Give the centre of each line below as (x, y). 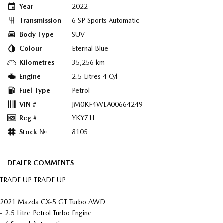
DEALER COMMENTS (41, 163)
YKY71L (84, 118)
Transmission (40, 21)
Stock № (33, 132)
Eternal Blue (90, 49)
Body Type (37, 35)
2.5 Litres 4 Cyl (95, 76)
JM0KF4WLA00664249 (107, 104)
